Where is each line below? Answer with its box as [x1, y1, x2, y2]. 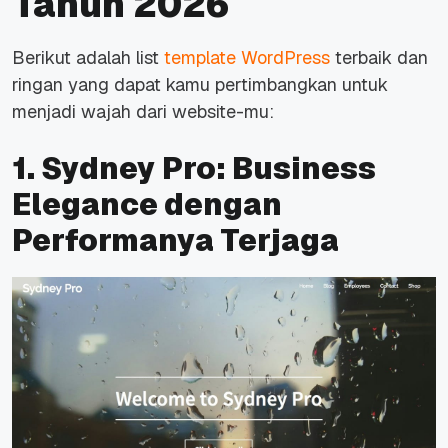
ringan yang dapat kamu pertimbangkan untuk [12, 73, 388, 97]
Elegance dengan [12, 185, 282, 225]
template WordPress [164, 46, 330, 70]
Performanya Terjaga [12, 221, 339, 261]
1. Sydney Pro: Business [12, 149, 376, 189]
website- [172, 100, 244, 124]
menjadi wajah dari [12, 100, 172, 124]
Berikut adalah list [12, 46, 164, 70]
